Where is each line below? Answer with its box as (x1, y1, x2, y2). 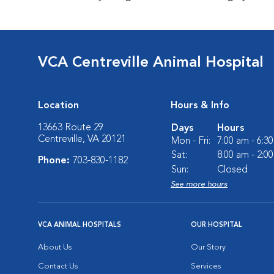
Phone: (38, 156, 73, 166)
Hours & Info (171, 101, 229, 111)
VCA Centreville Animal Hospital (38, 56, 264, 70)
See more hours (171, 180, 228, 188)
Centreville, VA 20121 (38, 135, 126, 144)
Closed (217, 165, 248, 175)
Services (191, 262, 221, 270)
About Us (38, 243, 72, 251)
